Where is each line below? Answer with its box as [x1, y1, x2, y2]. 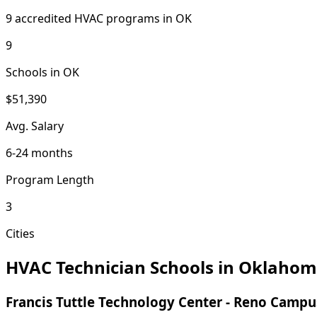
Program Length [6, 171, 94, 188]
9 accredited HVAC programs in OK [6, 10, 192, 26]
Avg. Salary [6, 117, 64, 134]
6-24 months [6, 144, 73, 161]
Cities [6, 225, 35, 241]
